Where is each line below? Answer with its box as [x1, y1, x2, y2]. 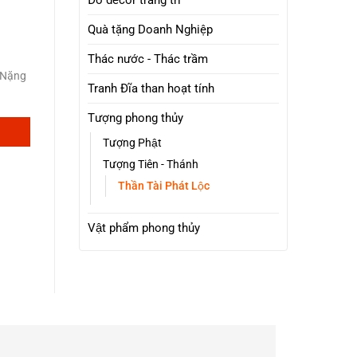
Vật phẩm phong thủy [87, 221, 200, 236]
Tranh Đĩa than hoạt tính [87, 81, 214, 96]
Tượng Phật [102, 136, 162, 150]
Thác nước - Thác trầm [87, 52, 208, 67]
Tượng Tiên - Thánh [102, 158, 198, 171]
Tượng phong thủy [87, 111, 183, 126]
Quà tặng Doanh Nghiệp [87, 22, 213, 37]
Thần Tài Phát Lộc [117, 179, 210, 193]
